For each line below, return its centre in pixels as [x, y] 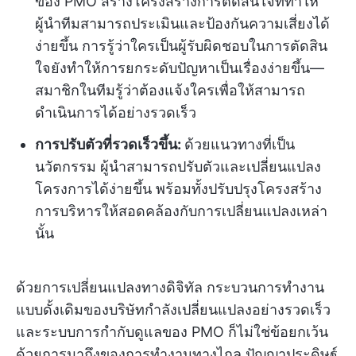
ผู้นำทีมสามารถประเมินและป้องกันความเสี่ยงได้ [182, 24]
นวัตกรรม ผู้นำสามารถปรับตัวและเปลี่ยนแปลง [178, 167]
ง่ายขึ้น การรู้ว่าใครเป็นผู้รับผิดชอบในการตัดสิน [181, 46]
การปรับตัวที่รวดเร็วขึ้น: [110, 145]
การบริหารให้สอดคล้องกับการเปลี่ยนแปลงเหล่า [181, 211]
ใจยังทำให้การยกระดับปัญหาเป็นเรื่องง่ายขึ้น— [180, 68]
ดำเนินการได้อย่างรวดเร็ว [116, 113]
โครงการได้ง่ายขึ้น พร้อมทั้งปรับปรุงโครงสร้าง [178, 189]
